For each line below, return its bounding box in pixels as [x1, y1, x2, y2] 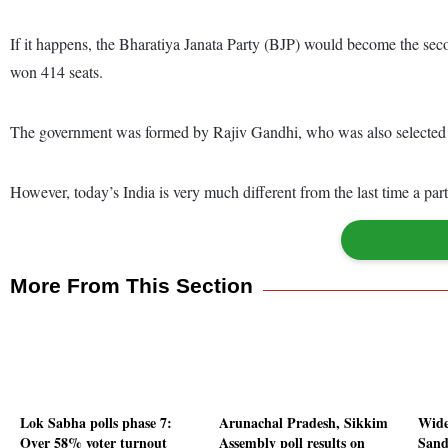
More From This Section [10, 273, 253, 297]
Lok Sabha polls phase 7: [20, 412, 172, 434]
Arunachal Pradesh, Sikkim [219, 412, 388, 434]
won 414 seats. [10, 60, 103, 82]
